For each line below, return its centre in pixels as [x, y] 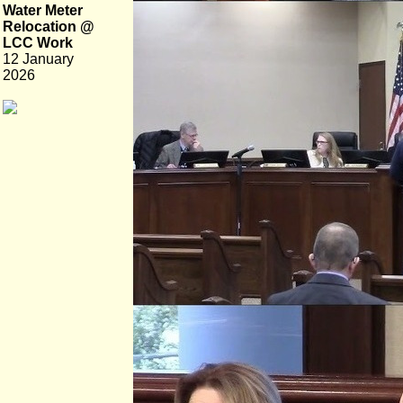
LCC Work [38, 43]
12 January [38, 59]
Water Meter [43, 10]
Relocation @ [49, 27]
